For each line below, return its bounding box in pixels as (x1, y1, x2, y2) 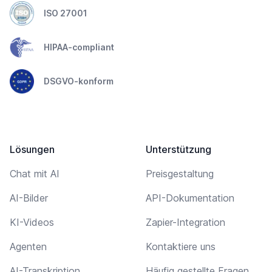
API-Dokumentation (146, 191, 234, 204)
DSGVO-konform (44, 75, 114, 86)
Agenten (10, 240, 47, 253)
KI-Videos (10, 216, 54, 228)
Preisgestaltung (146, 167, 214, 180)
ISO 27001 (44, 7, 87, 18)
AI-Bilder (10, 191, 48, 204)
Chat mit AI (10, 167, 59, 180)
